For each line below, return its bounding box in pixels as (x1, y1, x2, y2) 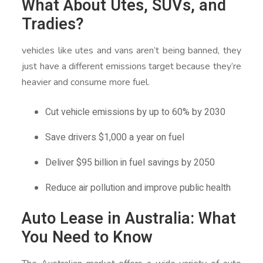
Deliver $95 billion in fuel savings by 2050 (45, 155, 215, 170)
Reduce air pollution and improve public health (45, 180, 231, 195)
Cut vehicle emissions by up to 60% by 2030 (45, 104, 226, 119)
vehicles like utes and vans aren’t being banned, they (22, 43, 241, 57)
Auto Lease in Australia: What (22, 207, 237, 230)
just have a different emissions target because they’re (22, 59, 241, 73)
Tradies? (22, 12, 84, 36)
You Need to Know (22, 225, 153, 249)
